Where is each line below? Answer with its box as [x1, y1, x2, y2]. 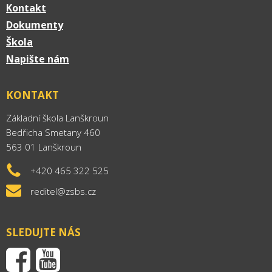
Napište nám [6, 52, 69, 66]
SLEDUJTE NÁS [6, 225, 81, 239]
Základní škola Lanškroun [6, 112, 109, 124]
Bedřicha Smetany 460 [6, 126, 100, 138]
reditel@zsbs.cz [30, 185, 96, 197]
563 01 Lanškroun [6, 141, 81, 153]
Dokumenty [6, 18, 63, 32]
